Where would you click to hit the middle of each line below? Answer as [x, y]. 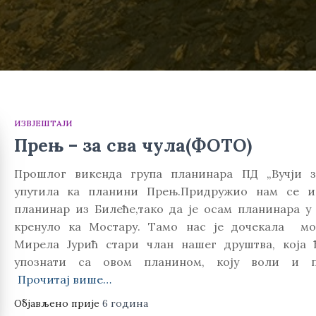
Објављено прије [58, 303]
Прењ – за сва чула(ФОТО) [133, 145]
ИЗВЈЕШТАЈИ [43, 123]
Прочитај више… [64, 279]
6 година [125, 303]
